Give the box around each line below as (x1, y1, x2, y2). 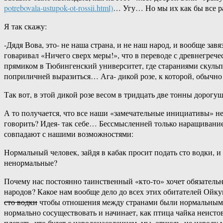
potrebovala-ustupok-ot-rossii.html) (4, 2, 113, 13)
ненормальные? (4, 157, 57, 168)
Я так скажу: (4, 21, 47, 32)
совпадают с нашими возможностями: (4, 128, 133, 139)
